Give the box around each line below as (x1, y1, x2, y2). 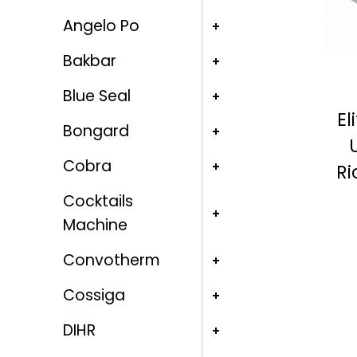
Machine (62, 214, 127, 237)
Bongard (62, 120, 129, 143)
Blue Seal (62, 85, 131, 108)
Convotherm (62, 249, 160, 272)
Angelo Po (62, 15, 139, 37)
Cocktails (62, 190, 133, 213)
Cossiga (62, 284, 125, 307)
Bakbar (62, 50, 116, 73)
